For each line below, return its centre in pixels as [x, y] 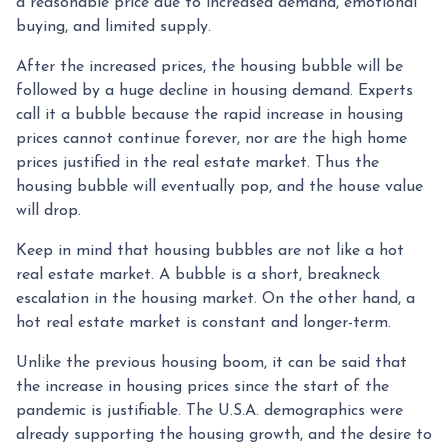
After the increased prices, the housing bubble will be [209, 66]
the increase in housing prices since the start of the [202, 386]
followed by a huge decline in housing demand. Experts [214, 90]
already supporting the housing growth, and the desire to [224, 434]
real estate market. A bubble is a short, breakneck [198, 274]
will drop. [48, 210]
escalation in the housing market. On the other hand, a [215, 298]
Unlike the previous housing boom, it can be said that [211, 362]
